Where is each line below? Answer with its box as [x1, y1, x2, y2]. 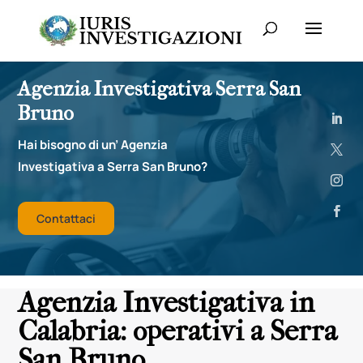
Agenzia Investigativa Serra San [18, 77, 301, 100]
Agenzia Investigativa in [18, 286, 315, 319]
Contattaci [36, 211, 96, 226]
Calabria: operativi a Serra [18, 314, 338, 348]
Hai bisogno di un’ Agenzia [18, 136, 169, 153]
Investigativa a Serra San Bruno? [18, 158, 211, 175]
